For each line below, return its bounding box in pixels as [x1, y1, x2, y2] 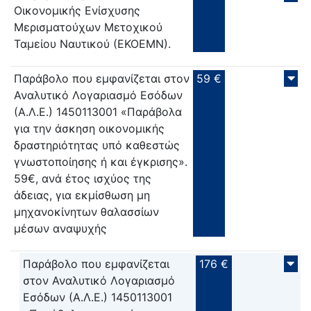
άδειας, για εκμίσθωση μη [14, 188, 150, 203]
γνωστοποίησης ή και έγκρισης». [14, 155, 187, 169]
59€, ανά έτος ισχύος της [14, 171, 151, 186]
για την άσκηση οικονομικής [14, 121, 165, 136]
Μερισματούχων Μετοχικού [14, 19, 162, 34]
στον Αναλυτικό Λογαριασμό [22, 273, 175, 287]
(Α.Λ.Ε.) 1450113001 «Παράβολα [14, 105, 182, 119]
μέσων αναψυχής [14, 221, 107, 236]
